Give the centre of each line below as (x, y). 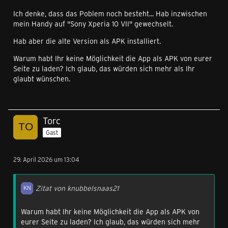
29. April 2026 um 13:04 (46, 160)
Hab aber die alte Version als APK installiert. (87, 41)
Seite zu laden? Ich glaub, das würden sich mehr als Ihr (104, 69)
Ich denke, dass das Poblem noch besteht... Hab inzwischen (110, 14)
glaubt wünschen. (42, 79)
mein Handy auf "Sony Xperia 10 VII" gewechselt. (93, 24)
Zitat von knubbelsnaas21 (77, 188)
